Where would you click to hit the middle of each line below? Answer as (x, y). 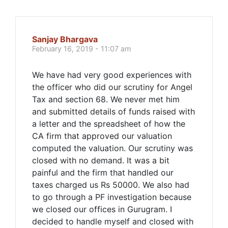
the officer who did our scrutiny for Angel (112, 87)
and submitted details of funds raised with (113, 111)
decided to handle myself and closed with (113, 221)
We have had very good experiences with (112, 75)
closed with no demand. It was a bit (101, 160)
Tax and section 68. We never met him (106, 99)
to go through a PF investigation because (112, 197)
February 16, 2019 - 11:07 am (82, 49)
